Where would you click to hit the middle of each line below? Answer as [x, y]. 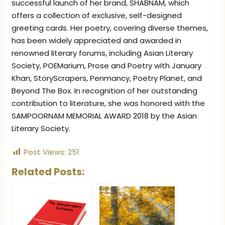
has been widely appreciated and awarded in [97, 40]
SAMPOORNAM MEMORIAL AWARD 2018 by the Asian [104, 116]
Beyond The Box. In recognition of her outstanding [105, 90]
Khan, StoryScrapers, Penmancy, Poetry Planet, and [107, 78]
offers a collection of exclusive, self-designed [97, 15]
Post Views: [45, 152]
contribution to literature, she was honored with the [108, 103]
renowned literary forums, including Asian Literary [102, 53]
